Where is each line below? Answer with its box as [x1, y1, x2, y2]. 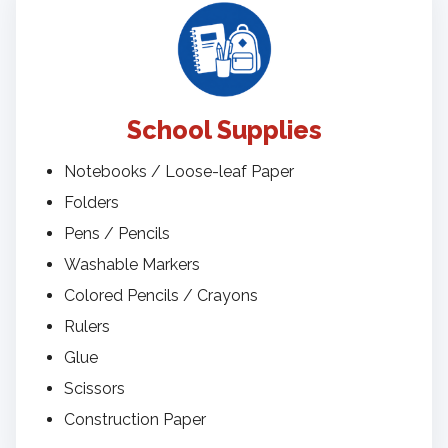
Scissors [64, 379, 125, 399]
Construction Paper [64, 410, 206, 430]
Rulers [64, 317, 110, 337]
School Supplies [126, 115, 322, 146]
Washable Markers [64, 255, 200, 275]
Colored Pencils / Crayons [64, 286, 258, 306]
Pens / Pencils [64, 224, 170, 244]
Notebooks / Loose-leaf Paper [64, 162, 294, 182]
